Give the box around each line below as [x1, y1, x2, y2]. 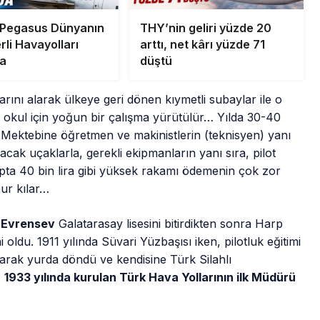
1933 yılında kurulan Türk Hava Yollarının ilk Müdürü [4, 270, 296, 285]
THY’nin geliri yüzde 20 [139, 21, 271, 36]
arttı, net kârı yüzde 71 [139, 37, 265, 52]
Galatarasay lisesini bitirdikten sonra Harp [55, 216, 284, 231]
